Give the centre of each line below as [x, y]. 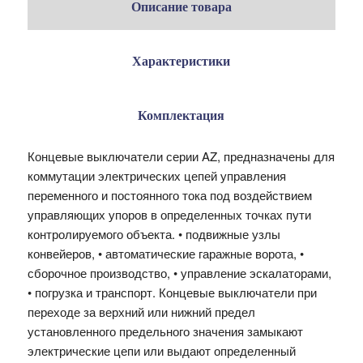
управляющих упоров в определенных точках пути [169, 214]
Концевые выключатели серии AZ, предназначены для [181, 156]
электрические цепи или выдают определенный [161, 350]
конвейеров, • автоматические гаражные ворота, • [165, 253]
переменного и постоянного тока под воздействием [169, 195]
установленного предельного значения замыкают [165, 331]
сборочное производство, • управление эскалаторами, [179, 273]
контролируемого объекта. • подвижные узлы [154, 234]
